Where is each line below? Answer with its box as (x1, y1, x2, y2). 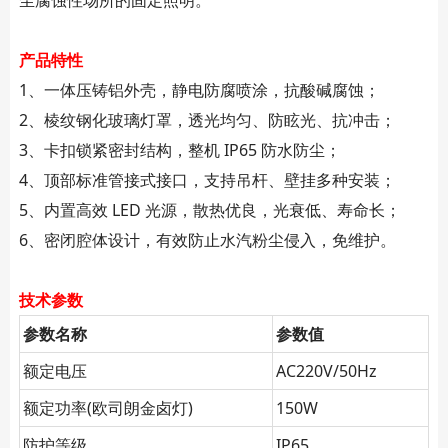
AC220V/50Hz (275, 359, 377, 382)
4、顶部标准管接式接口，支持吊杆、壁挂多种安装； (18, 168, 396, 191)
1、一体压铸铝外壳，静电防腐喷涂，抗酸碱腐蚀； (18, 78, 380, 101)
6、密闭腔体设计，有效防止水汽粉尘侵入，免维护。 (18, 228, 396, 251)
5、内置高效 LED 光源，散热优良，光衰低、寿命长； (18, 198, 401, 221)
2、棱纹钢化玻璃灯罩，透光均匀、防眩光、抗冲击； (18, 108, 396, 131)
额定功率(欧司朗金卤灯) (22, 396, 193, 419)
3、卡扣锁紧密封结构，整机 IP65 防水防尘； (18, 138, 341, 161)
